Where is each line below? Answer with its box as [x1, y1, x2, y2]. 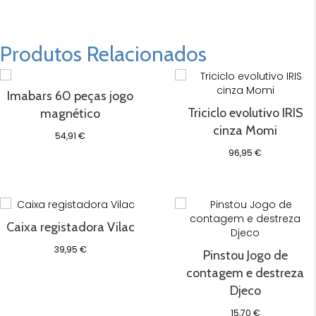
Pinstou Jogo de [202, 248, 288, 264]
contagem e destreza [186, 265, 305, 281]
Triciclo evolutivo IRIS [187, 105, 303, 121]
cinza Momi [213, 123, 278, 139]
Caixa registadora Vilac [6, 219, 135, 236]
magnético [40, 106, 101, 122]
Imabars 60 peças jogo [7, 88, 134, 104]
